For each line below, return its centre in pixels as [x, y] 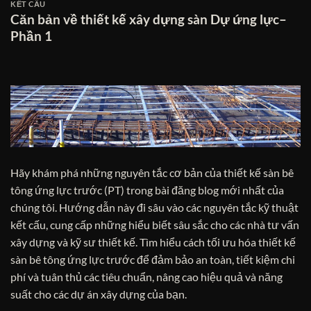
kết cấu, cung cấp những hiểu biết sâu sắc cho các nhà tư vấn [155, 224]
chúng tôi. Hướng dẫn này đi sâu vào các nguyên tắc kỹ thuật [154, 207]
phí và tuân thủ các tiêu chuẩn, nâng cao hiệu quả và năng [146, 276]
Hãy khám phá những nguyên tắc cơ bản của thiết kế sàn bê [152, 172]
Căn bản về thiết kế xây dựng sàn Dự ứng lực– [149, 19]
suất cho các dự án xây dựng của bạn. [99, 294]
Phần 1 [31, 36]
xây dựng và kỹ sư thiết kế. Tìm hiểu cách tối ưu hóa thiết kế [153, 242]
